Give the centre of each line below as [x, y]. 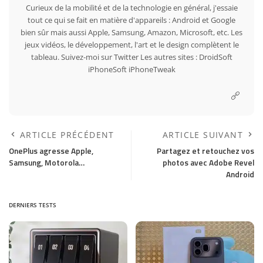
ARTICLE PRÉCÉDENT [67, 134]
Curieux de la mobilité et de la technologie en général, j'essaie [131, 7]
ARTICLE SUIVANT [203, 134]
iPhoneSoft [107, 69]
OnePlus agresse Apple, [51, 151]
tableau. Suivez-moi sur [72, 57]
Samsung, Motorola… [47, 162]
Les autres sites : [168, 57]
